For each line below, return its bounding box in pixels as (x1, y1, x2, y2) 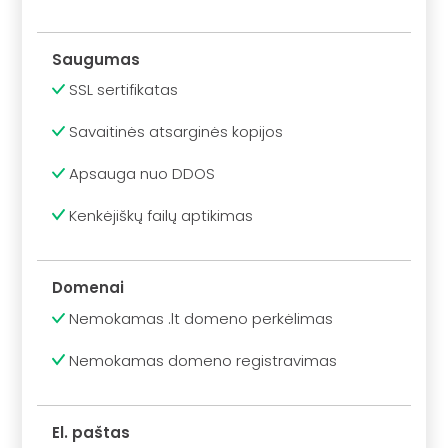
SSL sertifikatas (65, 79, 179, 101)
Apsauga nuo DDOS (65, 162, 216, 184)
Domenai (52, 277, 125, 299)
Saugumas (52, 48, 141, 70)
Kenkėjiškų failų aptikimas (65, 204, 254, 226)
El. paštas (52, 422, 131, 444)
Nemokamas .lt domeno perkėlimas (65, 307, 334, 329)
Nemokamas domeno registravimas (65, 349, 338, 371)
